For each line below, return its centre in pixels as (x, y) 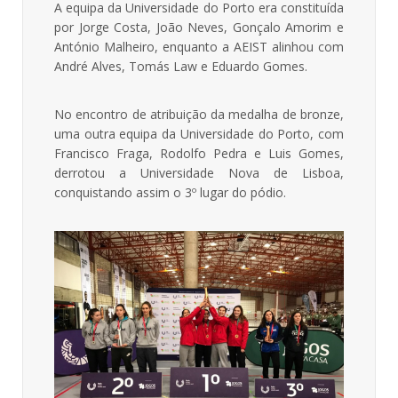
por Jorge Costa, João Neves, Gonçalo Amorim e (199, 27)
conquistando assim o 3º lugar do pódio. (170, 192)
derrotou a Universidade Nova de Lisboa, (199, 172)
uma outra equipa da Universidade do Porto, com (199, 133)
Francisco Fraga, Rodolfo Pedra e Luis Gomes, (199, 153)
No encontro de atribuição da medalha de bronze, (199, 114)
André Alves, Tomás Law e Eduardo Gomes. (181, 66)
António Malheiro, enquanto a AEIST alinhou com (199, 46)
